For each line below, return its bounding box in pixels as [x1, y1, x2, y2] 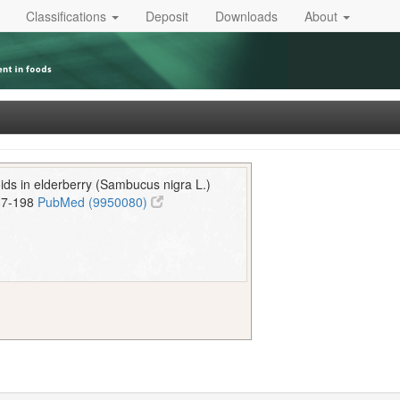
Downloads [215, 6, 278, 25]
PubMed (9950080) [37, 193, 152, 212]
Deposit [146, 6, 188, 25]
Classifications [26, 6, 110, 25]
